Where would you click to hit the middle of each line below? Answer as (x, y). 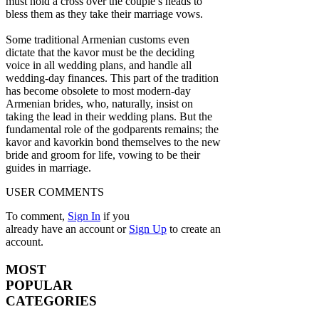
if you (116, 216)
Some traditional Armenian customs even (98, 40)
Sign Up (148, 229)
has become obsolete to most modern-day (98, 91)
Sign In (84, 216)
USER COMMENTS (55, 192)
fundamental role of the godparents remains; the (112, 130)
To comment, (37, 216)
